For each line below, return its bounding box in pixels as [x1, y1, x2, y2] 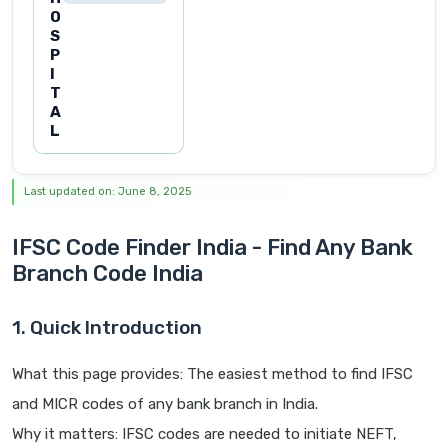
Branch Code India [12, 260, 203, 288]
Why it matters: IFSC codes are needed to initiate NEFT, [12, 425, 397, 444]
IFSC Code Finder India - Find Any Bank [12, 234, 413, 262]
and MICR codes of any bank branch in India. [12, 395, 318, 414]
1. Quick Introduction [12, 316, 202, 340]
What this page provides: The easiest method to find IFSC [12, 365, 413, 384]
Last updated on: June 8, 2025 [24, 185, 191, 199]
